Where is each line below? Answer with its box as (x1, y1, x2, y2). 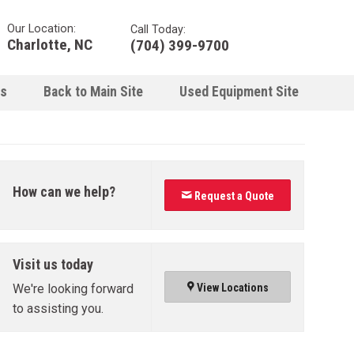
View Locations (194, 281, 269, 294)
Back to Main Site (43, 84, 143, 100)
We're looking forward (13, 281, 134, 296)
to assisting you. (13, 301, 104, 316)
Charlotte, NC (7, 35, 92, 54)
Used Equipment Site (179, 84, 299, 100)
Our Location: (7, 21, 76, 36)
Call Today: (130, 22, 186, 36)
